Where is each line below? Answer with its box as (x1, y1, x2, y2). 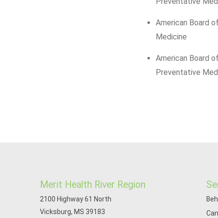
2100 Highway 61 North (40, 195, 111, 203)
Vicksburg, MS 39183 (40, 208, 105, 216)
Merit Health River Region (40, 179, 145, 190)
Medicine (156, 32, 187, 41)
